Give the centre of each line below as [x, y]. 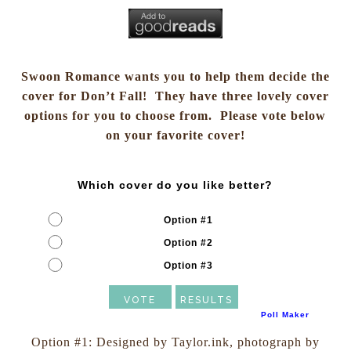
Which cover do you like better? [175, 185]
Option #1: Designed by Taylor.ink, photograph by [175, 342]
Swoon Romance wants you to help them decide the [175, 76]
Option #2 [188, 242]
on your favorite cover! [175, 135]
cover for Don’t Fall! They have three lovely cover [175, 96]
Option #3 [188, 265]
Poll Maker [285, 314]
